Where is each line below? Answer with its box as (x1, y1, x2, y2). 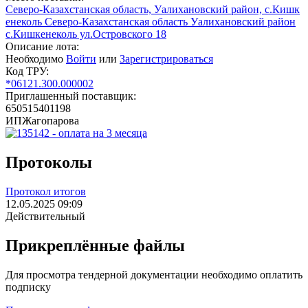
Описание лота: (5, 41, 79, 53)
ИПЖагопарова (5, 115, 79, 127)
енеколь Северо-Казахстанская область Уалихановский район (5, 16, 296, 28)
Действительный (5, 210, 85, 223)
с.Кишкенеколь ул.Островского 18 (5, 28, 166, 41)
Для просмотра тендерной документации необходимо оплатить (5, 268, 302, 280)
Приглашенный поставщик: (5, 90, 136, 102)
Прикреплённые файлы (5, 236, 185, 254)
